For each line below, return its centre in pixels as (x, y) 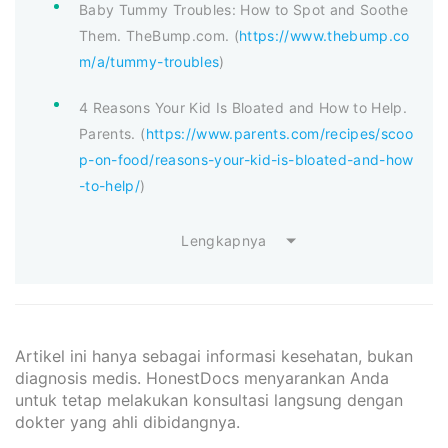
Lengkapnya (224, 240)
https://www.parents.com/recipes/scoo (279, 133)
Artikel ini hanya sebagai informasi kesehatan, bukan (214, 355)
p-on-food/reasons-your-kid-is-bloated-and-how (246, 159)
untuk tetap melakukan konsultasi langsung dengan (209, 399)
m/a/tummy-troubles (149, 61)
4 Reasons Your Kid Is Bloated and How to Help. (243, 107)
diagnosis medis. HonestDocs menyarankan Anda (202, 377)
